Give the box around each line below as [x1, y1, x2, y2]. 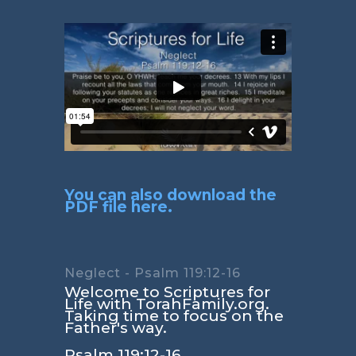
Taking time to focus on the [64, 306, 284, 325]
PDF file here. [64, 197, 172, 216]
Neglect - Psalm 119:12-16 [64, 265, 241, 281]
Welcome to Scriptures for [64, 282, 270, 301]
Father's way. [64, 318, 167, 337]
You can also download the [64, 185, 277, 204]
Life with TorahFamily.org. [64, 294, 269, 313]
